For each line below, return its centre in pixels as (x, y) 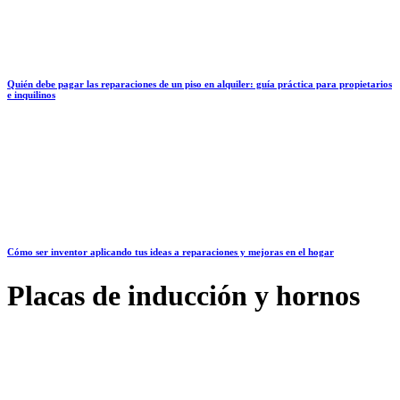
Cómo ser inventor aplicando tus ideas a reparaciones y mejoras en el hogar (171, 252)
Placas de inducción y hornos (183, 296)
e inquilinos (31, 95)
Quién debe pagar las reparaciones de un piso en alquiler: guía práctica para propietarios (200, 84)
